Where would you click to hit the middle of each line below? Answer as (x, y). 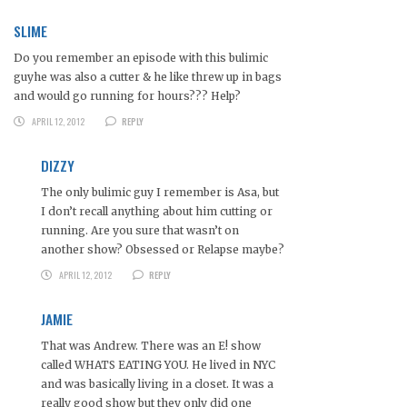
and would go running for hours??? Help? (127, 96)
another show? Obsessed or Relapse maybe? (163, 250)
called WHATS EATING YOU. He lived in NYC (158, 365)
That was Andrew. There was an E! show (151, 346)
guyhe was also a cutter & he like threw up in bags (148, 77)
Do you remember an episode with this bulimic (141, 58)
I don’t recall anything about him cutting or (157, 212)
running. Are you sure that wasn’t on (140, 231)
